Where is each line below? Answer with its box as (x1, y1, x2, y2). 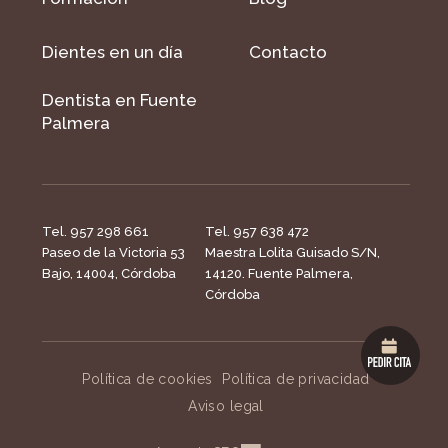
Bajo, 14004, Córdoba (42, 265, 176, 281)
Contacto (249, 41, 327, 62)
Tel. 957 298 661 (42, 223, 149, 239)
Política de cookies (82, 370, 213, 387)
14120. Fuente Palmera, (204, 265, 353, 281)
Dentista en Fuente (42, 89, 197, 110)
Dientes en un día (42, 41, 183, 62)
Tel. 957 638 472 (204, 223, 309, 239)
